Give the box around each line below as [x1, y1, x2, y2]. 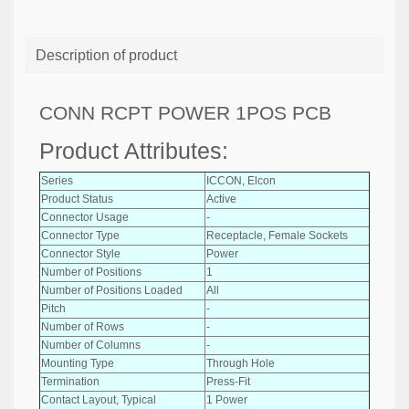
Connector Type [41, 228, 120, 242]
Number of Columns [41, 338, 141, 351]
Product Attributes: [39, 138, 228, 163]
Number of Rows [41, 320, 124, 333]
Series [41, 173, 73, 187]
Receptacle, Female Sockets [206, 228, 348, 242]
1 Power [206, 393, 247, 406]
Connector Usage [41, 210, 129, 224]
